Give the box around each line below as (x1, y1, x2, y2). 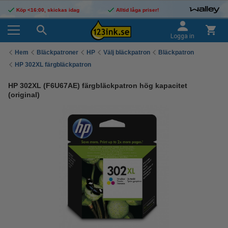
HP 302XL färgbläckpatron (15, 61, 91, 68)
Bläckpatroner (37, 48, 78, 56)
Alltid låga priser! (116, 7, 159, 13)
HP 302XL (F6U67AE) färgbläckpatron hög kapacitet (8, 81, 187, 90)
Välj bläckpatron (103, 48, 150, 56)
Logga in (170, 33, 194, 40)
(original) (8, 91, 40, 99)
